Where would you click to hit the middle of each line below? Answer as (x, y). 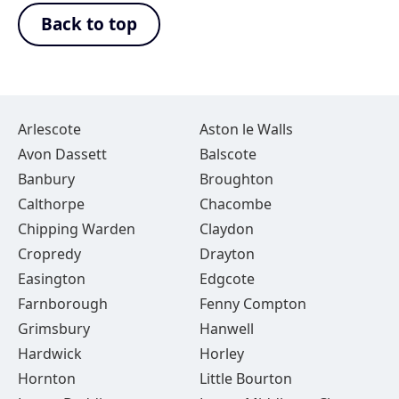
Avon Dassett (62, 154)
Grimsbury (54, 329)
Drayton (227, 254)
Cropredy (49, 254)
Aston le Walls (246, 129)
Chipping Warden (77, 229)
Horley (221, 354)
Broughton (236, 179)
